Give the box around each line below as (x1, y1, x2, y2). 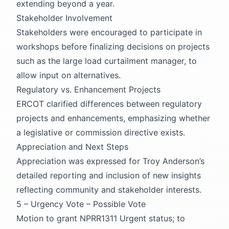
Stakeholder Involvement (16, 12, 112, 23)
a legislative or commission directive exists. (16, 127, 185, 138)
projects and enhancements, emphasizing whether (16, 112, 210, 123)
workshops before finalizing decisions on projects (16, 41, 210, 52)
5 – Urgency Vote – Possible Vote (16, 198, 146, 209)
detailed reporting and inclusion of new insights (16, 170, 201, 180)
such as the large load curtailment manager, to (16, 55, 197, 66)
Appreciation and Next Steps (16, 141, 128, 152)
